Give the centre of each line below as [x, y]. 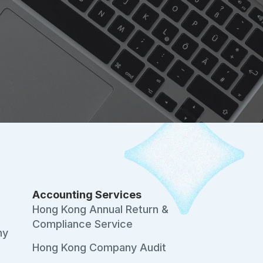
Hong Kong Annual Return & [101, 209]
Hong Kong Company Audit [100, 247]
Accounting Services [87, 195]
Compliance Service [83, 224]
